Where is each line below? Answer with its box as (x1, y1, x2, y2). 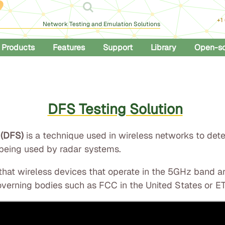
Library (151, 42, 177, 53)
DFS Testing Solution (47, 100, 183, 118)
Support (103, 42, 133, 53)
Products (2, 42, 35, 53)
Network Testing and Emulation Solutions (43, 20, 160, 28)
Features (53, 42, 85, 53)
